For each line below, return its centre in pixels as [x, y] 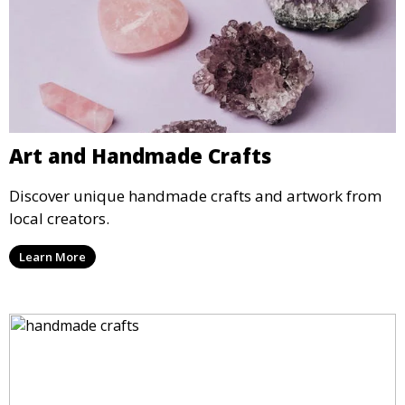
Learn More [52, 256]
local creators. [59, 218]
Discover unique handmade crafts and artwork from [195, 195]
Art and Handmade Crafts [140, 155]
